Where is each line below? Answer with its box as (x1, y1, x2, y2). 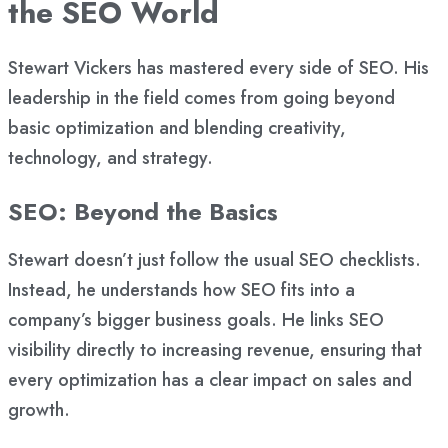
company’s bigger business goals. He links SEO (8, 307, 384, 334)
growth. (8, 397, 70, 424)
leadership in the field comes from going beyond (8, 85, 395, 112)
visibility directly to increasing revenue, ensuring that (8, 337, 422, 364)
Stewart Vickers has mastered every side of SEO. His (8, 55, 429, 82)
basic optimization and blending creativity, (8, 115, 346, 142)
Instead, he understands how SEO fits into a (8, 277, 355, 304)
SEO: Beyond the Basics (8, 194, 278, 230)
